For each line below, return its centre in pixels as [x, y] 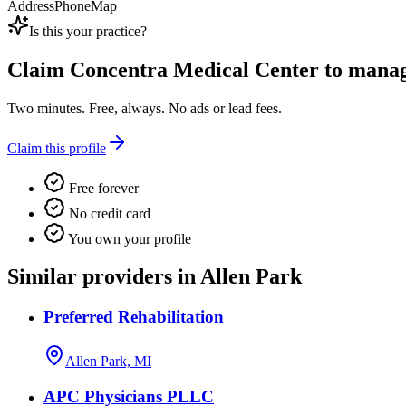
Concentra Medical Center [194, 69]
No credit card [108, 213]
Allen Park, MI [108, 362]
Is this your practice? [88, 31]
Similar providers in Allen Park [155, 277]
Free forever [102, 188]
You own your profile [128, 238]
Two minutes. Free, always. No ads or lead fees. [145, 108]
